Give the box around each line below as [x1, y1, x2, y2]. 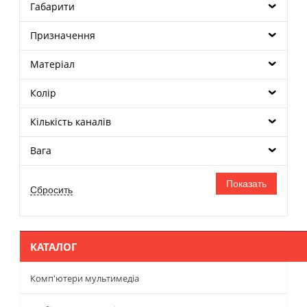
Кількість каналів [30, 114, 111, 128]
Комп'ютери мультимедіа [30, 271, 139, 284]
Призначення [30, 28, 95, 42]
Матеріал [30, 57, 75, 71]
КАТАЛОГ [30, 239, 77, 254]
